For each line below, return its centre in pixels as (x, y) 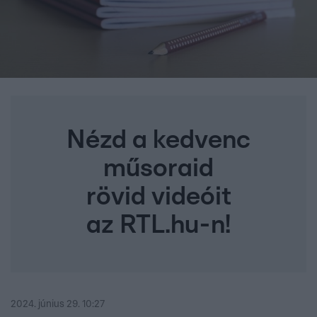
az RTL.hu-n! (158, 225)
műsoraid (158, 169)
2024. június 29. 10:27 (58, 305)
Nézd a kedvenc (158, 140)
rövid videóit (158, 197)
